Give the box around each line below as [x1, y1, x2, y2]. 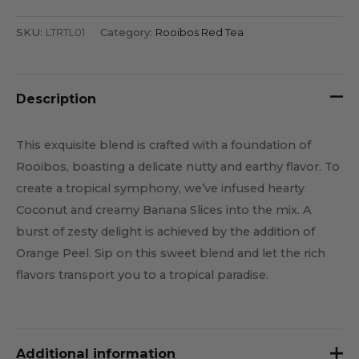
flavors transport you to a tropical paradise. [16, 268, 268, 283]
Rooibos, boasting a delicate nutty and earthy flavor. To [16, 159, 340, 175]
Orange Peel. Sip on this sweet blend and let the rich [16, 246, 325, 261]
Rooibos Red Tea [155, 25, 244, 38]
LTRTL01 [46, 25, 85, 38]
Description [16, 90, 96, 107]
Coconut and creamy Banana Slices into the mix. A [16, 203, 312, 218]
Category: [100, 25, 155, 38]
